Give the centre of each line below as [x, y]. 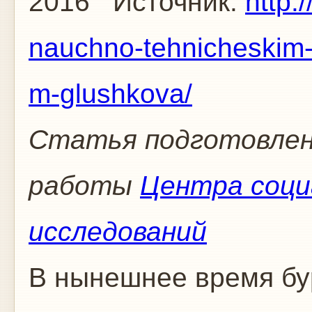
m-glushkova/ [110, 94]
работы [84, 186]
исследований [118, 232]
